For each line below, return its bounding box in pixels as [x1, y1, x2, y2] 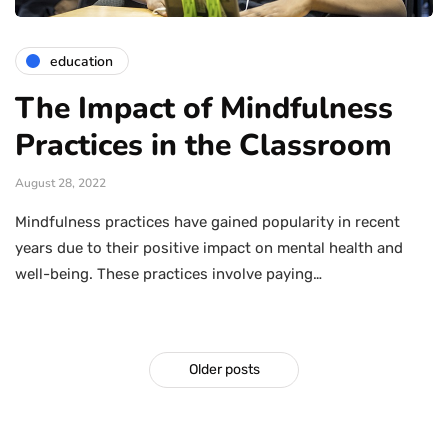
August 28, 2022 [15, 175, 106, 192]
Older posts [188, 361, 260, 379]
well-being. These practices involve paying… [15, 265, 322, 284]
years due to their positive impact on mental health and [15, 239, 403, 258]
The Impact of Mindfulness [15, 88, 393, 130]
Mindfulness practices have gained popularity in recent [15, 213, 400, 232]
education [50, 51, 113, 71]
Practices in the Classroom [15, 125, 392, 167]
